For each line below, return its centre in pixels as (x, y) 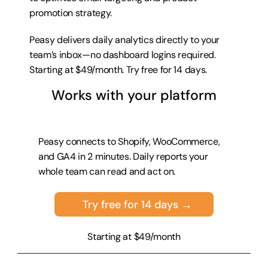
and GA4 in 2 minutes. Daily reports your (123, 156)
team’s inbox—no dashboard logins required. (123, 55)
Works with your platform (134, 95)
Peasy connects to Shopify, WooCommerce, (129, 141)
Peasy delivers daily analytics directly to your (124, 40)
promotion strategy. (71, 13)
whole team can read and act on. (107, 171)
